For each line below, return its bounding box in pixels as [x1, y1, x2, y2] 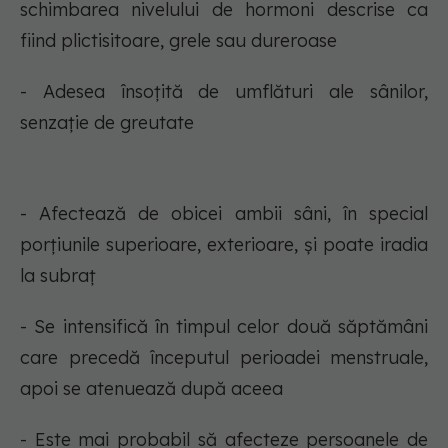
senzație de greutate [20, 111, 194, 135]
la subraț [20, 264, 96, 288]
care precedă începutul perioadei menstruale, [20, 346, 428, 370]
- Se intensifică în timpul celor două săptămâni [20, 315, 428, 339]
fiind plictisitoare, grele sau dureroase [20, 29, 337, 53]
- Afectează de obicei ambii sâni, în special [20, 202, 428, 226]
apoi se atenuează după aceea [20, 377, 283, 401]
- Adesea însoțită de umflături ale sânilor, [20, 80, 428, 104]
